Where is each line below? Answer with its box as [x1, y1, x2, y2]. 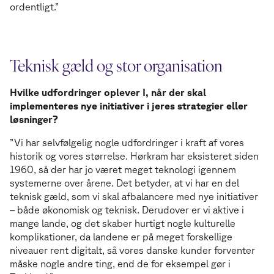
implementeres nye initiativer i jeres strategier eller [10, 100, 248, 112]
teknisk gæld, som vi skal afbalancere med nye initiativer [10, 191, 258, 202]
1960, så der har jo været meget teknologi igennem [10, 164, 236, 176]
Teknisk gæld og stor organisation [10, 55, 223, 76]
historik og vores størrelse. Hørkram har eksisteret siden [10, 150, 259, 162]
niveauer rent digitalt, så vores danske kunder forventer [10, 245, 255, 256]
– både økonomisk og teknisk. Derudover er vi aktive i [10, 204, 244, 216]
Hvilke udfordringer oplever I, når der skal [10, 87, 206, 98]
